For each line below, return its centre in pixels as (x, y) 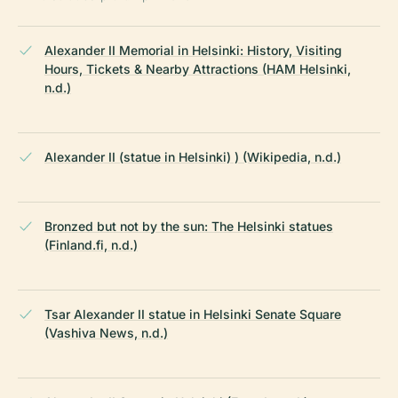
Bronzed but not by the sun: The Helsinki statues (189, 227)
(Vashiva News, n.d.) (106, 333)
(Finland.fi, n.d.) (91, 245)
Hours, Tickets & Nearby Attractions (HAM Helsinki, (198, 69)
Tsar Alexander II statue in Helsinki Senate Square (193, 314)
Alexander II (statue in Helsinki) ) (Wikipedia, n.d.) (193, 157)
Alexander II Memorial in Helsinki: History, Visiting (193, 51)
